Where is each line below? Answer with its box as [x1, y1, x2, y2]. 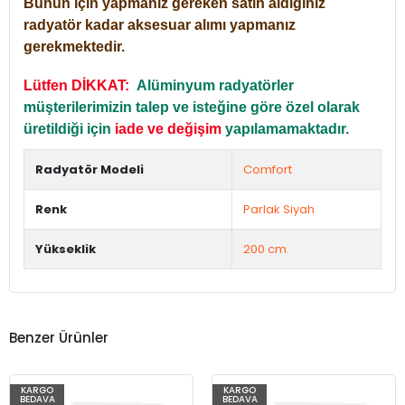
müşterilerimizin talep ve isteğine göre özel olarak [24, 99, 360, 115]
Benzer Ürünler [9, 328, 108, 348]
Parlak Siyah [243, 200, 315, 218]
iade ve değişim [115, 120, 221, 137]
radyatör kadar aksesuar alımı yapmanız [24, 16, 296, 33]
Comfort [243, 160, 292, 178]
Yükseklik [35, 240, 96, 258]
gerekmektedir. [24, 38, 125, 54]
